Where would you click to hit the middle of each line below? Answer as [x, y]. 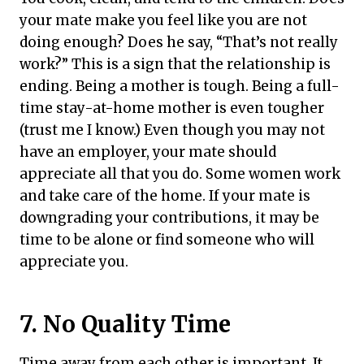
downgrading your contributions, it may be [169, 217]
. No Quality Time [131, 324]
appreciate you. [74, 261]
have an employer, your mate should [148, 152]
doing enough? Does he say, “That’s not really [179, 42]
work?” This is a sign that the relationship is [175, 64]
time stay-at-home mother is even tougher [172, 108]
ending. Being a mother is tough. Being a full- [180, 86]
